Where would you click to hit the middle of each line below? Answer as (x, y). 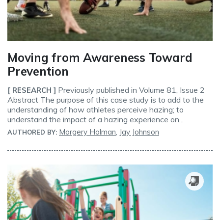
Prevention (38, 71)
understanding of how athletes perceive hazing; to (96, 110)
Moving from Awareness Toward (100, 58)
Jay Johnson (139, 132)
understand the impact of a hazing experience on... (96, 120)
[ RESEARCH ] (32, 90)
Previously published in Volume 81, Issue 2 (130, 90)
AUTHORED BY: (32, 132)
